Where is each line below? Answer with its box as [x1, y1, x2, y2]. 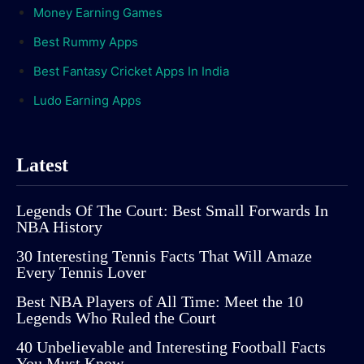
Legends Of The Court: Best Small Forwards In [16, 201, 328, 219]
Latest [16, 154, 68, 175]
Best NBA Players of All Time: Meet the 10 [16, 292, 303, 310]
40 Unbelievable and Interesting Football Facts [16, 337, 326, 356]
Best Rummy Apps [33, 33, 138, 50]
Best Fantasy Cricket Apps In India [33, 63, 229, 79]
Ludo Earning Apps [33, 92, 141, 108]
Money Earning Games [33, 4, 162, 20]
